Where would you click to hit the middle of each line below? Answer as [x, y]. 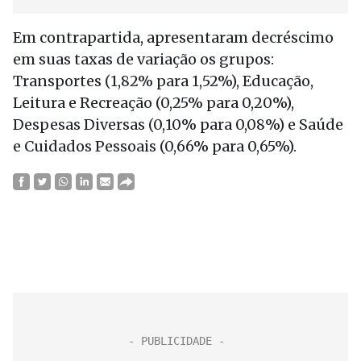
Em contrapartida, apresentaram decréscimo [173, 37]
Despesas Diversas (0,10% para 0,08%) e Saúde [178, 124]
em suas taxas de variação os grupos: [143, 59]
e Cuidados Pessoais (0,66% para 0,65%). [155, 146]
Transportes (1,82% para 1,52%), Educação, [163, 81]
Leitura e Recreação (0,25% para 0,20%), [154, 103]
